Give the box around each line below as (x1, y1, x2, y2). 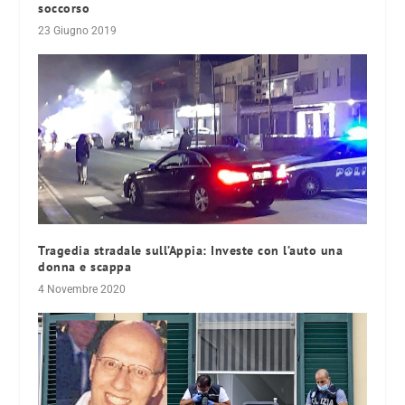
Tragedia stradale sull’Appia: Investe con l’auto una (38, 241, 344, 259)
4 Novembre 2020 (38, 282, 127, 296)
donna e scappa (38, 258, 132, 275)
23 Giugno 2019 (38, 24, 118, 37)
